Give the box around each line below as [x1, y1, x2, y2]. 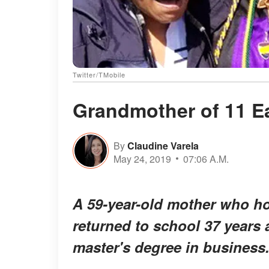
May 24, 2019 [113, 151, 171, 166]
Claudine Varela [127, 138, 199, 153]
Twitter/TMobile [73, 70, 125, 80]
